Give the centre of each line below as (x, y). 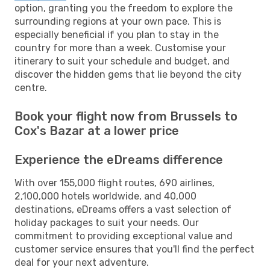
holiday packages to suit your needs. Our (107, 222)
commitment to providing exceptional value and (124, 236)
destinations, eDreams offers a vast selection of (123, 209)
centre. (31, 87)
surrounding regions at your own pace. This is (118, 21)
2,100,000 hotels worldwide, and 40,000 (105, 196)
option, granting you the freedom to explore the (124, 8)
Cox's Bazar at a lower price (97, 130)
